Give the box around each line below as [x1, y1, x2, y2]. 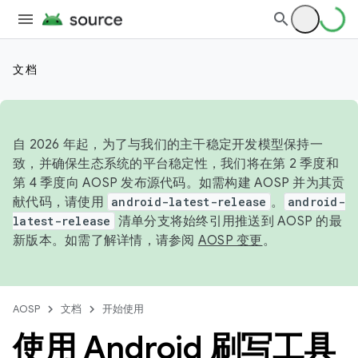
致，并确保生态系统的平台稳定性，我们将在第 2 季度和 [13, 156, 339, 172]
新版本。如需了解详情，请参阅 [13, 233, 198, 249]
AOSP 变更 [197, 233, 263, 249]
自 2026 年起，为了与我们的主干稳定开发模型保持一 [13, 137, 323, 153]
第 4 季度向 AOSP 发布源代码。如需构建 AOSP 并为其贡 [13, 175, 345, 191]
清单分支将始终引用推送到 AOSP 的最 [114, 213, 342, 229]
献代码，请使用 [13, 194, 107, 210]
